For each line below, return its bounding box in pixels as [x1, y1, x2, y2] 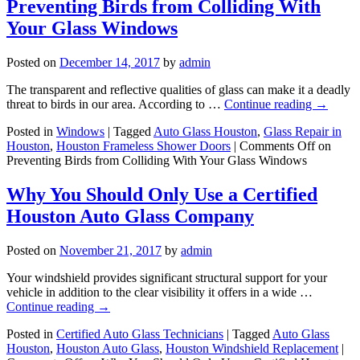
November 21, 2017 [59, 243, 162, 257]
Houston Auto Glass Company [6, 205, 254, 227]
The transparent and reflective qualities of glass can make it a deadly [6, 82, 350, 96]
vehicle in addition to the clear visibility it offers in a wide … [6, 284, 313, 299]
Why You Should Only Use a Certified [6, 183, 317, 205]
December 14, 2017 [59, 55, 160, 69]
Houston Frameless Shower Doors [56, 138, 231, 153]
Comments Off [239, 138, 315, 153]
